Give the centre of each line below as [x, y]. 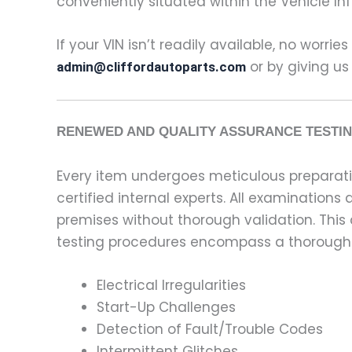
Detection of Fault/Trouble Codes [210, 329]
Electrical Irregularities [171, 285]
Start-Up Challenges [166, 307]
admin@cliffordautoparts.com [151, 66]
